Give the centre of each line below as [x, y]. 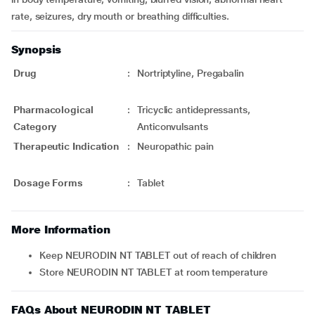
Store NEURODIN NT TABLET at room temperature [156, 272]
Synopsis [37, 50]
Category [35, 127]
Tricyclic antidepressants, [194, 110]
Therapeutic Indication [66, 146]
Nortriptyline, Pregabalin [191, 73]
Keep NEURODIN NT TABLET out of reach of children [161, 255]
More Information [61, 230]
